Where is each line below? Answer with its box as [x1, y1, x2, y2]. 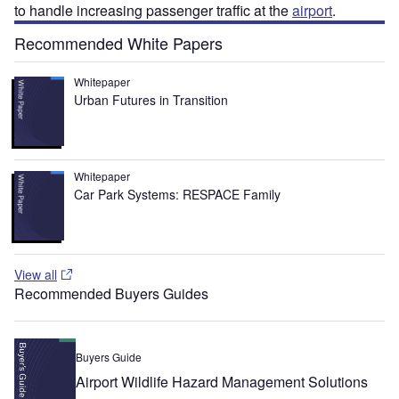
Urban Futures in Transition [74, 91, 229, 109]
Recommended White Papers [14, 31, 223, 54]
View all [14, 265, 57, 283]
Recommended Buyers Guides [14, 282, 208, 304]
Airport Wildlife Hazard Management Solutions [76, 371, 369, 393]
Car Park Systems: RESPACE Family [74, 184, 281, 203]
